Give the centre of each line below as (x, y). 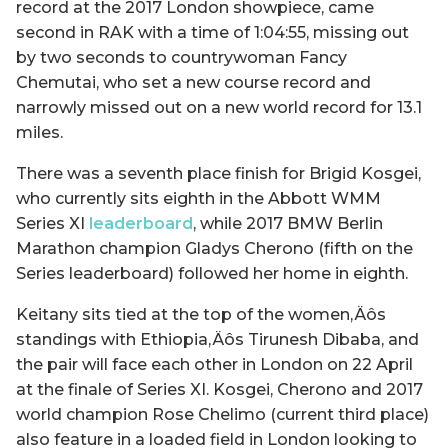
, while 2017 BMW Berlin (288, 223)
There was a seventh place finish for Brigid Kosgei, (218, 173)
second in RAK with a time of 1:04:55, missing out (212, 32)
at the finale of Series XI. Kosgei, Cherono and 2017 (219, 389)
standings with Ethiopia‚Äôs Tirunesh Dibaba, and (217, 339)
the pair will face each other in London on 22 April (214, 364)
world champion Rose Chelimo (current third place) (222, 414)
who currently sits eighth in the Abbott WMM (198, 198)
